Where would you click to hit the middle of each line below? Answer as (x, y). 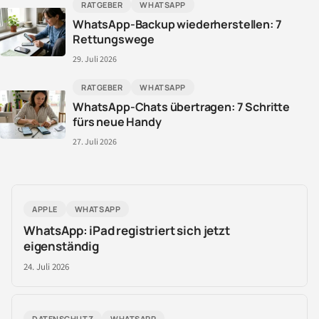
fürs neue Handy (117, 122)
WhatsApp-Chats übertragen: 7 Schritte (182, 107)
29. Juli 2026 (95, 59)
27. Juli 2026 (95, 142)
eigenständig (61, 246)
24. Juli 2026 (46, 267)
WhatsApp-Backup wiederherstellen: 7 (177, 24)
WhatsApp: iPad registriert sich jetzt (127, 230)
